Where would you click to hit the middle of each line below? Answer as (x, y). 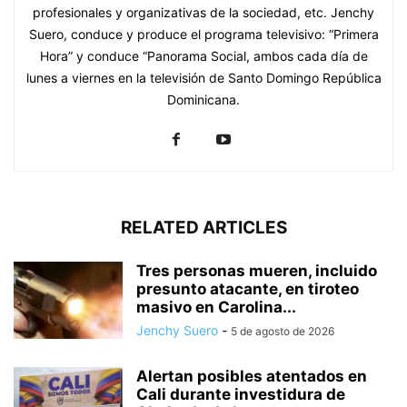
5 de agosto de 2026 (283, 332)
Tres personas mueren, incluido (257, 271)
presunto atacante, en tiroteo (248, 289)
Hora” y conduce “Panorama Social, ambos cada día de (203, 56)
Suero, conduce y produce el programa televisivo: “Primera (203, 35)
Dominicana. (203, 100)
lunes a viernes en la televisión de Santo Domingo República (203, 78)
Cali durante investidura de (241, 395)
